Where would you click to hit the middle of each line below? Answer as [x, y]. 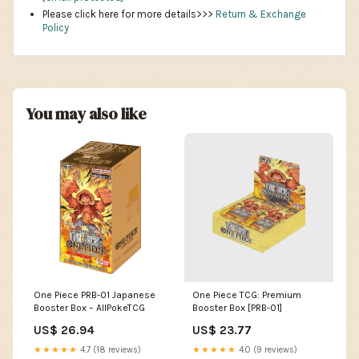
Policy [56, 28]
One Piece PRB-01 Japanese [95, 295]
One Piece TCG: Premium [247, 295]
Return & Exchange [261, 14]
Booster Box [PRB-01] [237, 308]
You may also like [86, 114]
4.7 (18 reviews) [109, 350]
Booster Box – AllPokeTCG [89, 308]
